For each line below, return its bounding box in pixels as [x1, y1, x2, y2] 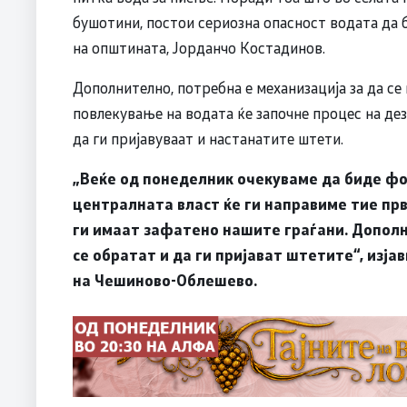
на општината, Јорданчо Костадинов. [73, 36, 325, 57]
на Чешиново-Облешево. [73, 269, 257, 290]
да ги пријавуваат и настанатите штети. [73, 127, 343, 148]
